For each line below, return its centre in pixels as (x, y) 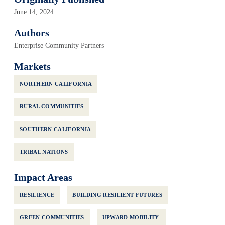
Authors (32, 33)
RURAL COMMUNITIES (52, 106)
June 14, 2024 (34, 12)
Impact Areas (43, 177)
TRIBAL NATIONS (44, 152)
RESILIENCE (37, 195)
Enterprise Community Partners (59, 45)
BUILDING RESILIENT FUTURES (117, 195)
